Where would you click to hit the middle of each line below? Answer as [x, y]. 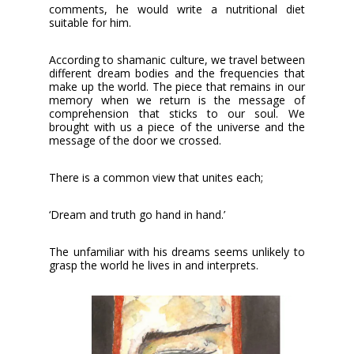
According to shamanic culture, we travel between [177, 59]
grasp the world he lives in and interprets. [154, 265]
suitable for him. [90, 22]
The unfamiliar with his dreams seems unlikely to [177, 251]
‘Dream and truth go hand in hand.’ [137, 214]
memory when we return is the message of [177, 100]
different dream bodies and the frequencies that [177, 73]
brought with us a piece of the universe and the [177, 126]
